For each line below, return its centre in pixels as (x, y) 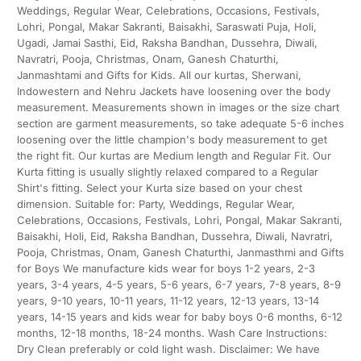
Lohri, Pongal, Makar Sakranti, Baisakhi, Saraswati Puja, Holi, (166, 27)
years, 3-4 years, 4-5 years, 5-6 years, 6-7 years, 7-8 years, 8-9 (178, 285)
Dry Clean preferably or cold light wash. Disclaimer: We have (168, 349)
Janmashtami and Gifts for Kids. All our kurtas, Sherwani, (159, 75)
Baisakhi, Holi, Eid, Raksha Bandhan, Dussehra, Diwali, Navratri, (174, 237)
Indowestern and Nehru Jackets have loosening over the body (173, 91)
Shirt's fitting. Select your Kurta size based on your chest (159, 188)
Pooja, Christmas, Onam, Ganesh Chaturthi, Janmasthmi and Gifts (180, 253)
